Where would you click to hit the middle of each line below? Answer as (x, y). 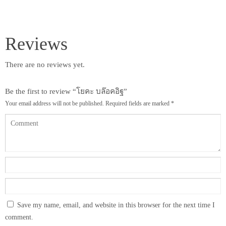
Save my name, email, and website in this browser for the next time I (116, 205)
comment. (19, 217)
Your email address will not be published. (54, 103)
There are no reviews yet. (45, 65)
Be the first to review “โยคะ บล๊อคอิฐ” (66, 91)
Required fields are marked (138, 103)
